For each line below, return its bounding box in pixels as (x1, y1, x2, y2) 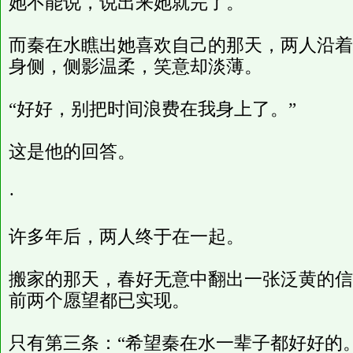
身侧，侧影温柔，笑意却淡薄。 (9, 57, 262, 76)
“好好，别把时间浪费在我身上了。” (9, 99, 296, 119)
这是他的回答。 (9, 142, 136, 162)
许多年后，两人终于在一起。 (9, 227, 244, 247)
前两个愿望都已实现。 (9, 291, 190, 310)
